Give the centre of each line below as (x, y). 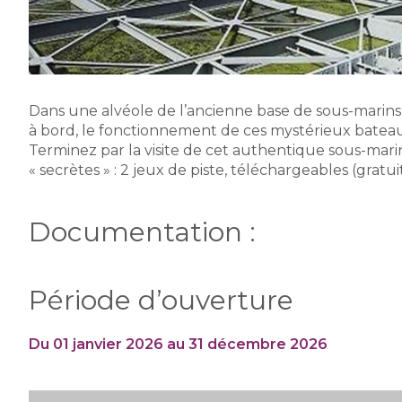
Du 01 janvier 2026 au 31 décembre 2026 (178, 344)
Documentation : (142, 232)
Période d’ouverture (161, 300)
